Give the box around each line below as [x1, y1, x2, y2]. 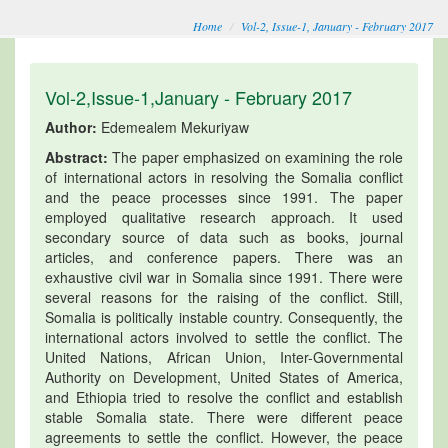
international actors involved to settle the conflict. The [45, 326, 403, 347]
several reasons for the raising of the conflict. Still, [45, 286, 403, 307]
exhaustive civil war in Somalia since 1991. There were [45, 266, 403, 287]
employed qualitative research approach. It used [45, 206, 403, 227]
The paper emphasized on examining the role [108, 146, 403, 167]
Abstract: [45, 146, 108, 167]
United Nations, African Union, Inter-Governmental [45, 346, 403, 367]
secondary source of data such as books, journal [45, 226, 403, 247]
